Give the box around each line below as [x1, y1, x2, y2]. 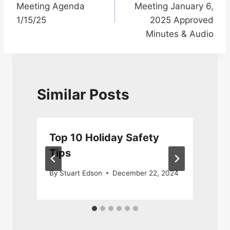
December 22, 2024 [112, 168, 179, 177]
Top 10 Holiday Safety [49, 131, 159, 144]
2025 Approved [150, 14, 214, 25]
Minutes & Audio [146, 28, 214, 39]
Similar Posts [37, 86, 129, 104]
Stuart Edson [60, 168, 103, 177]
